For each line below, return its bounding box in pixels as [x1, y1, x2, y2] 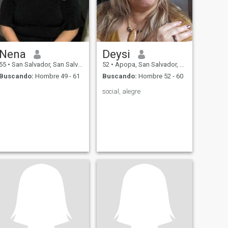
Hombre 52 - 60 [136, 72, 183, 80]
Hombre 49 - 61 [33, 72, 80, 80]
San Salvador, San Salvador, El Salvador [10, 61, 78, 69]
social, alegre [102, 87, 140, 95]
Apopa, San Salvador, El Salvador [113, 61, 180, 69]
